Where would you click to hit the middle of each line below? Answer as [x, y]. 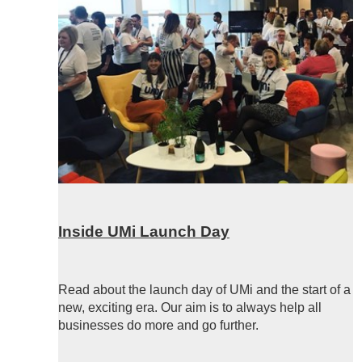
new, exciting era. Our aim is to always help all [190, 307]
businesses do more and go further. [158, 325]
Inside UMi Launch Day [144, 232]
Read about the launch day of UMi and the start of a [204, 289]
